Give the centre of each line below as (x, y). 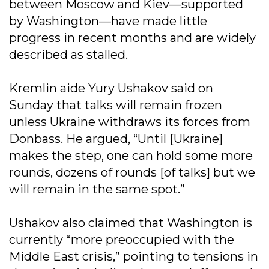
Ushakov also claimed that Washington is (131, 222)
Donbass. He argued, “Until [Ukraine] (116, 138)
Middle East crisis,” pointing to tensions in (134, 256)
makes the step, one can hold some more (131, 155)
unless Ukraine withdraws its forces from (130, 122)
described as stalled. (68, 54)
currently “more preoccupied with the (122, 239)
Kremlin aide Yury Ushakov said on (111, 88)
